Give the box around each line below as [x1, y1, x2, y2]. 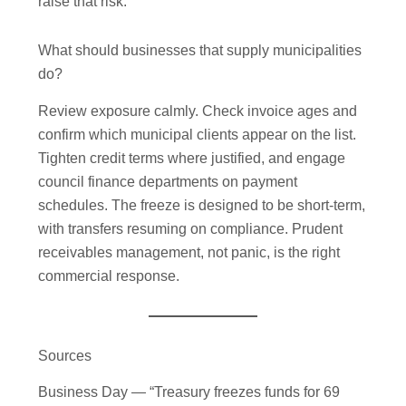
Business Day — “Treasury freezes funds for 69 [38, 384, 341, 401]
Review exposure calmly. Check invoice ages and [38, 102, 358, 119]
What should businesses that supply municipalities [38, 42, 362, 58]
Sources [38, 347, 92, 363]
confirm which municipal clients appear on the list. [38, 126, 357, 142]
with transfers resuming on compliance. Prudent [38, 220, 343, 237]
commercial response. [38, 267, 180, 284]
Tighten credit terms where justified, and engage [38, 150, 346, 166]
